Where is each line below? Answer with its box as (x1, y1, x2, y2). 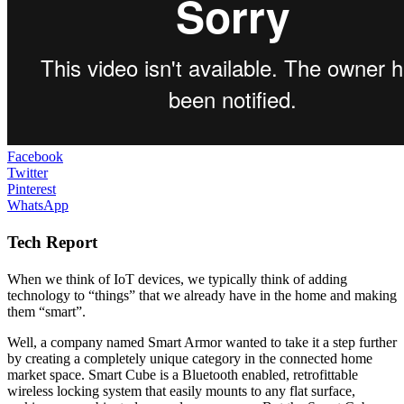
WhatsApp (7, 197, 69, 213)
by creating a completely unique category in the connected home (7, 351, 372, 367)
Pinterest (7, 180, 56, 197)
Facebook (7, 148, 63, 164)
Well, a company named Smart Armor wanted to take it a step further (7, 335, 397, 351)
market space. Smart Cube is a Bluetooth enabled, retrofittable (7, 367, 358, 383)
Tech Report (7, 233, 97, 252)
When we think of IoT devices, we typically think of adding (7, 271, 347, 288)
